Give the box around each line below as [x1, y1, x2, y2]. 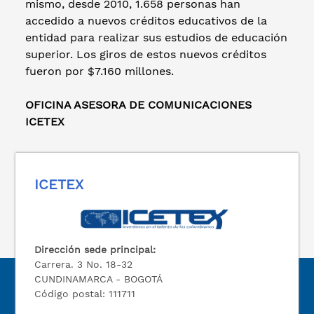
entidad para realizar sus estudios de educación [25, 30, 287, 44]
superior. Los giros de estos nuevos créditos [25, 47, 266, 61]
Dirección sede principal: [34, 243, 156, 255]
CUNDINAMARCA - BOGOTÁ [34, 273, 163, 285]
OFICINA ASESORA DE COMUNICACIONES [25, 97, 252, 111]
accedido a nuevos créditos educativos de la [25, 13, 267, 27]
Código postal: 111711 [34, 287, 136, 299]
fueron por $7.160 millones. [25, 64, 174, 78]
